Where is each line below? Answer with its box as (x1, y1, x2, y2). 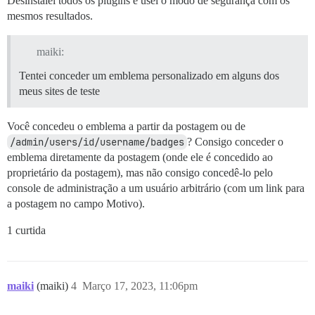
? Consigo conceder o (187, 135, 283, 148)
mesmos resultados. (7, 10, 93, 22)
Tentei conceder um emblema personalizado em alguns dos (19, 69, 279, 82)
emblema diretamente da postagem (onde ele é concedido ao (7, 150, 273, 163)
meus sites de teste (19, 84, 100, 97)
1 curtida (7, 224, 46, 236)
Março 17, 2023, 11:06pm (82, 279, 198, 292)
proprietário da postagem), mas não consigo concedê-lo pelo (7, 166, 273, 179)
